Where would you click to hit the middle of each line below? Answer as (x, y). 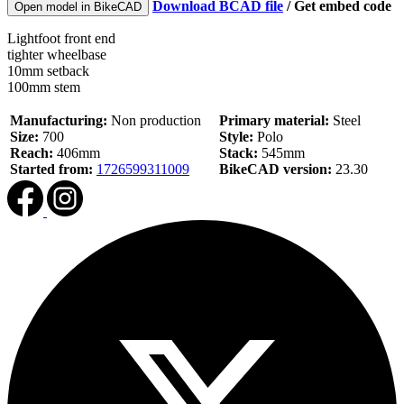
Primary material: (274, 120)
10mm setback (48, 70)
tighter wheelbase (57, 54)
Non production (154, 120)
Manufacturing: (59, 120)
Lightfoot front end (61, 38)
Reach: (32, 152)
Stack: (239, 152)
